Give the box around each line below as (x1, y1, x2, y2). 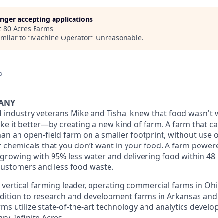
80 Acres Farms (3, 24, 53, 33)
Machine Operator (31, 33, 91, 42)
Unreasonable (96, 33, 142, 42)
